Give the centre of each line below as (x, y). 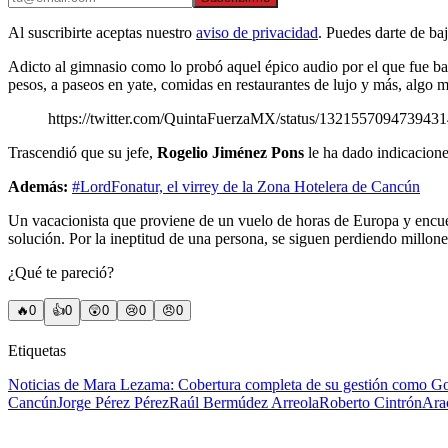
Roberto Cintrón (370, 403)
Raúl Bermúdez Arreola (244, 403)
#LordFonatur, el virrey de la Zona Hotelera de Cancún (246, 187)
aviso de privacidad (257, 33)
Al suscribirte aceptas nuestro (100, 33)
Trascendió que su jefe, (82, 153)
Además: (38, 187)
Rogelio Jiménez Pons (232, 153)
